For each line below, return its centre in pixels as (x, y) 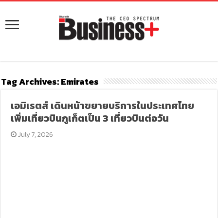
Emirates (80, 81)
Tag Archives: (31, 81)
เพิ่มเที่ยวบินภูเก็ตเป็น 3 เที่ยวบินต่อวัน (90, 118)
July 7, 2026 (36, 134)
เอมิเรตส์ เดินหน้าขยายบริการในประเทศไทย (103, 105)
